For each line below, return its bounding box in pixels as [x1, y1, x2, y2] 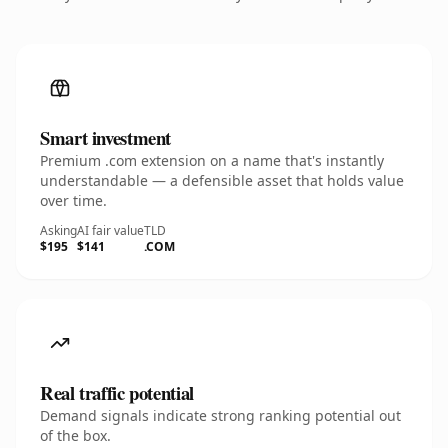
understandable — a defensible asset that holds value [40, 171, 404, 190]
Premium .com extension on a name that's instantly [40, 151, 384, 170]
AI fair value [77, 222, 144, 239]
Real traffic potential [40, 379, 194, 406]
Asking [40, 222, 77, 239]
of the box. [40, 426, 111, 445]
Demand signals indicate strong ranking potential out [40, 406, 401, 425]
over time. [40, 191, 107, 210]
